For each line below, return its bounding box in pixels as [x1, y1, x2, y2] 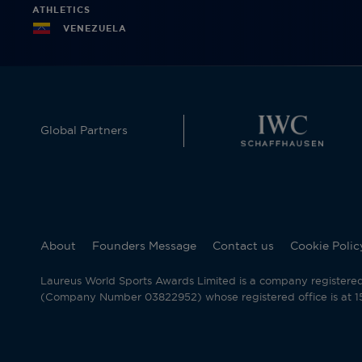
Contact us [213, 241, 274, 253]
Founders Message [92, 241, 196, 253]
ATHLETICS [32, 6, 90, 15]
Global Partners [40, 125, 128, 137]
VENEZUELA [63, 23, 127, 33]
